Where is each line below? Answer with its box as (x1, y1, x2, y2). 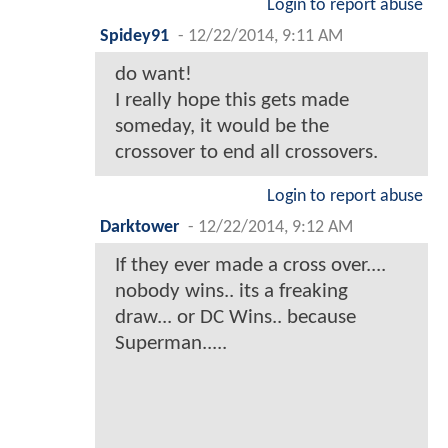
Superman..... (115, 333, 227, 355)
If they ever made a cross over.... (115, 255, 386, 277)
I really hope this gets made (115, 90, 349, 112)
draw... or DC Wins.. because (115, 307, 356, 329)
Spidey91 (100, 28, 169, 46)
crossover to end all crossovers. (115, 142, 378, 164)
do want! (115, 64, 192, 86)
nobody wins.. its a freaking (115, 281, 348, 303)
